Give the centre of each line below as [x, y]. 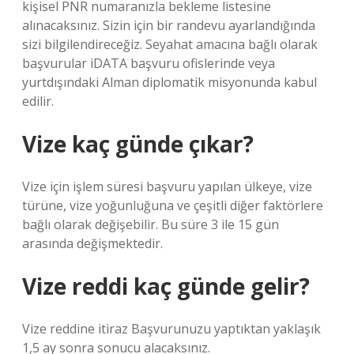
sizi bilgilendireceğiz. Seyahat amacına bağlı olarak [170, 44]
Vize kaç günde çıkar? [138, 144]
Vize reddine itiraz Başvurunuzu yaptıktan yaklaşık [171, 329]
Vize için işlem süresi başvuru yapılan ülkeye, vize [167, 186]
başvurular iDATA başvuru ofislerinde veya [149, 63]
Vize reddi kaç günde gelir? [166, 286]
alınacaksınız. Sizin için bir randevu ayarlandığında [169, 25]
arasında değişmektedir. [92, 243]
